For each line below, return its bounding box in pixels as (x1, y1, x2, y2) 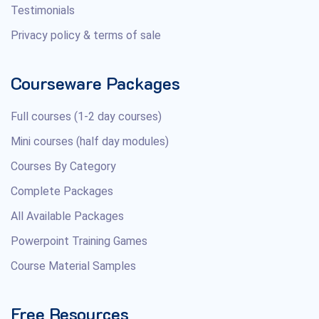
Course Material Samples (11, 258, 136, 273)
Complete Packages (11, 184, 113, 198)
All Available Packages (11, 209, 124, 223)
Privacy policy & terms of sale (11, 28, 161, 42)
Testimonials (11, 3, 75, 17)
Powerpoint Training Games (11, 234, 147, 248)
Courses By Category (11, 159, 116, 173)
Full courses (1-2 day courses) (11, 109, 162, 123)
